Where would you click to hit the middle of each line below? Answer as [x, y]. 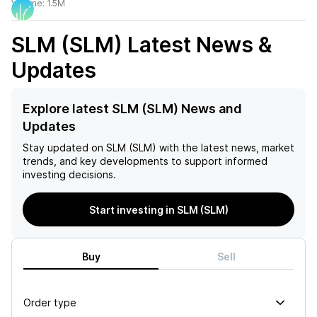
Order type [50, 302]
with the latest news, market [225, 148]
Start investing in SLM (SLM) [158, 209]
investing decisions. [69, 174]
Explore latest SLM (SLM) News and [132, 109]
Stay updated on [63, 148]
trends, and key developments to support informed [145, 161]
